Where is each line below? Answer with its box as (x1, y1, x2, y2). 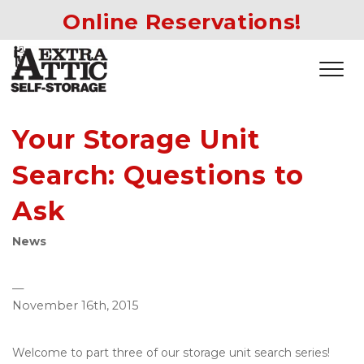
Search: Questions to (12, 159, 304, 191)
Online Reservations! (63, 9, 301, 35)
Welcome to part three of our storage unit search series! (12, 345, 330, 360)
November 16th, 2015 (12, 298, 138, 313)
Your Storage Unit (12, 123, 261, 155)
